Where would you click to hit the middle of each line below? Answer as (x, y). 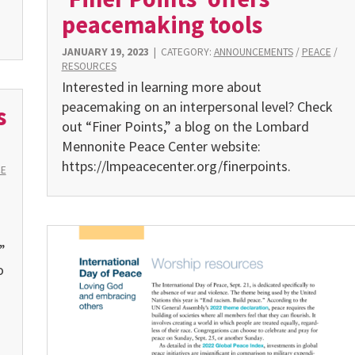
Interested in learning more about (161, 87)
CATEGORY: (187, 52)
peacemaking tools (162, 25)
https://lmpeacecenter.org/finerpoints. (176, 166)
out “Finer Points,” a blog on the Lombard (185, 127)
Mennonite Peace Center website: (161, 147)
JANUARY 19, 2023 (105, 52)
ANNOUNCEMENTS (253, 52)
